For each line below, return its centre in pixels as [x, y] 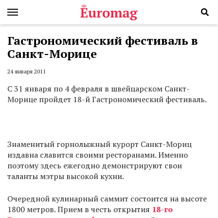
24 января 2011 [27, 72]
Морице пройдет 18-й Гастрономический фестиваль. [107, 100]
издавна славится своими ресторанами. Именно [98, 155]
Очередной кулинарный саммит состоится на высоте [107, 199]
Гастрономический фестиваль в [103, 40]
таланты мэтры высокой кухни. [66, 176]
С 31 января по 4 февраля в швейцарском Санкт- [99, 89]
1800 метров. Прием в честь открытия [80, 209]
